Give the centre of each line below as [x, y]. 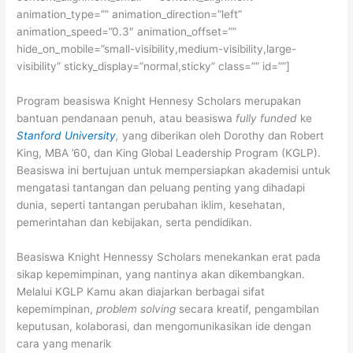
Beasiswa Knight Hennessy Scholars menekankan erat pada [169, 256]
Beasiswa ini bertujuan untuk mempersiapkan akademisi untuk [174, 170]
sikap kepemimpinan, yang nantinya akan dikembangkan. [161, 274]
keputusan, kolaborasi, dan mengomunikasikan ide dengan [164, 326]
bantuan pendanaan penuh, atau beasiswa [126, 118]
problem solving [136, 308]
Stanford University [67, 136]
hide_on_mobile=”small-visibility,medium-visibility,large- [157, 49]
